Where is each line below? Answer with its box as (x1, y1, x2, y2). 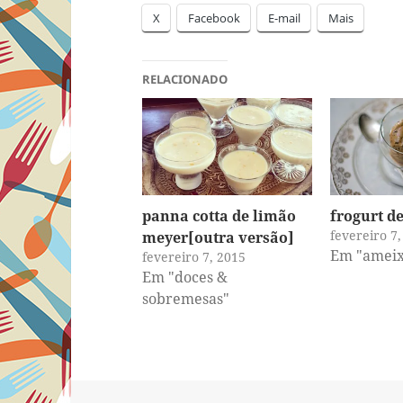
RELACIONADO (142, 71, 228, 87)
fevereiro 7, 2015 (142, 248, 246, 266)
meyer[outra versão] (142, 228, 295, 248)
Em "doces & (142, 267, 228, 288)
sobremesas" (142, 289, 230, 309)
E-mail (268, 10, 301, 26)
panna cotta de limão (142, 206, 297, 227)
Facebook (188, 10, 241, 26)
